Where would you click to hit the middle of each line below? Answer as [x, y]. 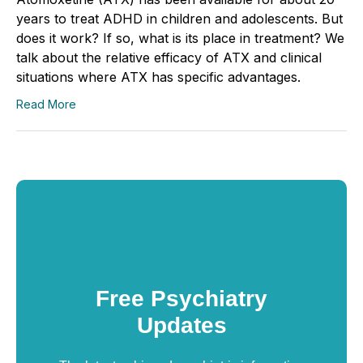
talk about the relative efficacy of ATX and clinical [169, 57]
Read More [46, 104]
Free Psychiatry [181, 298]
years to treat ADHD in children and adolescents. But [179, 18]
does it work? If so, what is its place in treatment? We [180, 38]
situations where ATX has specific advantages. [158, 77]
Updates [181, 325]
